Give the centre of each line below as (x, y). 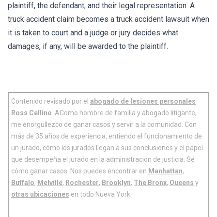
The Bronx (150, 183)
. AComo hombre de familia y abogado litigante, (124, 113)
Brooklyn (116, 183)
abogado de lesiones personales (143, 101)
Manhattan (165, 171)
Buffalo (23, 183)
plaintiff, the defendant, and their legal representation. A (101, 6)
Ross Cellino (31, 113)
